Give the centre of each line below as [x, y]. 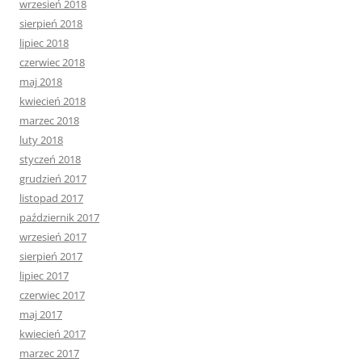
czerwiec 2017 [52, 295]
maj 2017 [41, 315]
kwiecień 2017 [53, 334]
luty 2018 [41, 140]
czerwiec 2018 [52, 63]
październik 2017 [59, 218]
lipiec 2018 [44, 43]
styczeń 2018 [50, 160]
